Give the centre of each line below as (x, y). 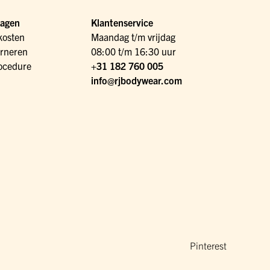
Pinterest (208, 246)
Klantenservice (122, 23)
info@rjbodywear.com (137, 80)
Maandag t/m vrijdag (133, 37)
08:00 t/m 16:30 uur (134, 52)
